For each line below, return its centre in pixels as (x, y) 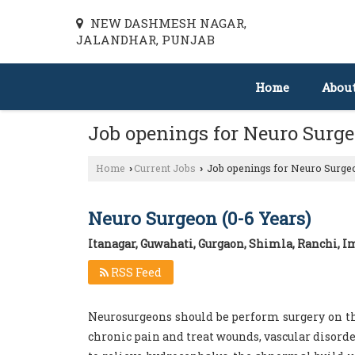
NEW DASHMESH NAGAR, (167, 23)
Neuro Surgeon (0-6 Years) (199, 218)
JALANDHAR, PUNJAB (145, 40)
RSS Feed (135, 272)
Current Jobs (165, 168)
